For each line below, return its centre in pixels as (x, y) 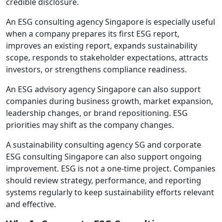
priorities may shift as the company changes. (90, 125)
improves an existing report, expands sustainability (102, 45)
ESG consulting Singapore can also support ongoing (104, 156)
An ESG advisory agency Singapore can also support (103, 89)
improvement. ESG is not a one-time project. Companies (111, 168)
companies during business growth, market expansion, (110, 101)
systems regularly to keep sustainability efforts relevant (110, 192)
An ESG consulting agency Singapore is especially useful (111, 22)
